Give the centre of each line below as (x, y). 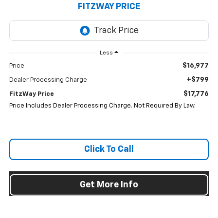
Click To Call (109, 150)
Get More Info (109, 185)
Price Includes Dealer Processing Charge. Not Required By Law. (102, 106)
